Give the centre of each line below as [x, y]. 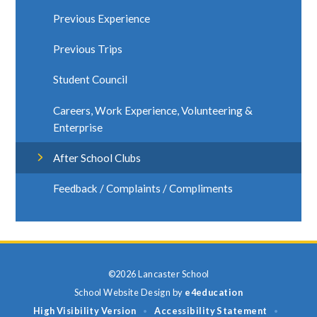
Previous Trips [88, 48]
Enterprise [78, 127]
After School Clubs [97, 157]
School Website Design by [129, 293]
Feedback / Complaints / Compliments [143, 189]
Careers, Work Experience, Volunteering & [153, 110]
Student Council [91, 80]
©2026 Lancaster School [158, 274]
